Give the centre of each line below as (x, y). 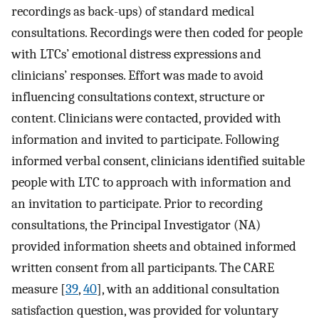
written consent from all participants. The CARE (143, 267)
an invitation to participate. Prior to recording (137, 203)
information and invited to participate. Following (145, 139)
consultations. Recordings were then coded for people (157, 32)
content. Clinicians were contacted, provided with (146, 118)
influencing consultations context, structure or (138, 96)
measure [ (38, 289)
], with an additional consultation (188, 289)
